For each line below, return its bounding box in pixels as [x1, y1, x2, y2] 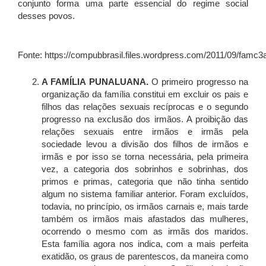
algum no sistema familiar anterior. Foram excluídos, [42, 189, 248, 199]
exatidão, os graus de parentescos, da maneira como [42, 251, 248, 262]
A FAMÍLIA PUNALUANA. [42, 77, 148, 87]
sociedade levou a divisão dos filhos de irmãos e [42, 139, 248, 150]
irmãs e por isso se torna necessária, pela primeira [42, 151, 248, 162]
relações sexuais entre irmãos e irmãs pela [42, 126, 248, 137]
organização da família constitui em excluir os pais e [42, 89, 248, 100]
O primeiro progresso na [148, 77, 249, 87]
